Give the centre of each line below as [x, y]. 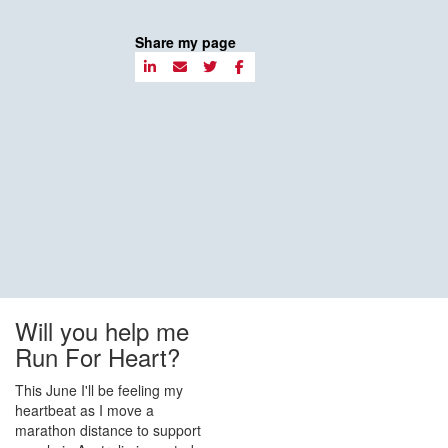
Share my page [185, 41]
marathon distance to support [108, 429]
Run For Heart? [97, 356]
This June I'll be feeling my [99, 389]
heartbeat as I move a [84, 409]
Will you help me [102, 330]
